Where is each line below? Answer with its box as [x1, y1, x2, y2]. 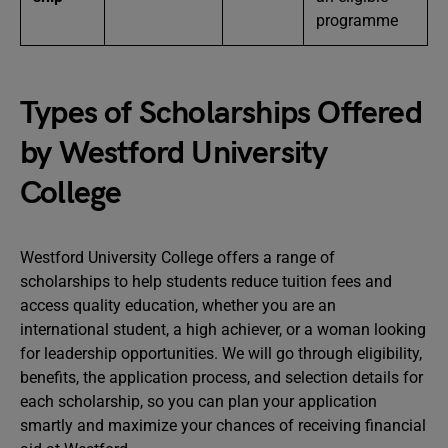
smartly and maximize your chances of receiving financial [20, 416, 426, 435]
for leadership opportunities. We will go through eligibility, [20, 344, 422, 363]
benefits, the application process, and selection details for [20, 368, 423, 387]
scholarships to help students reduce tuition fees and [20, 272, 392, 291]
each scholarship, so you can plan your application [20, 392, 377, 411]
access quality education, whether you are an [20, 296, 336, 315]
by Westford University [20, 134, 328, 173]
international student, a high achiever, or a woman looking [20, 320, 426, 339]
